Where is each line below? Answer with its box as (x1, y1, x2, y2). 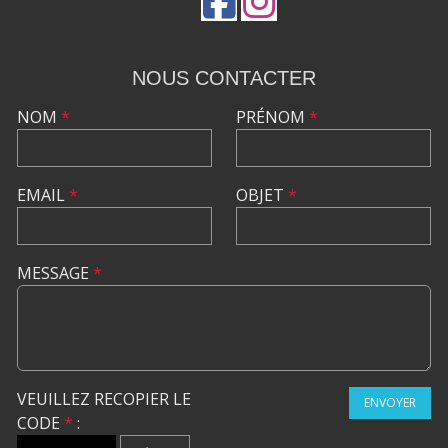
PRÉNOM (236, 106, 309, 128)
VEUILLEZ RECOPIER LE (17, 388, 191, 410)
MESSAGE (17, 262, 93, 284)
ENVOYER (364, 394, 416, 411)
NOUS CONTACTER (132, 67, 316, 89)
